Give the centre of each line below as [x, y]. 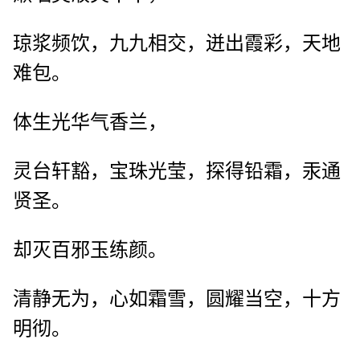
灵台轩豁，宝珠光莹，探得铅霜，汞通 [177, 172]
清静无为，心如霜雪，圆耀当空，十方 [177, 299]
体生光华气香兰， [90, 123]
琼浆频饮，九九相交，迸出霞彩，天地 [177, 44]
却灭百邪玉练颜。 [90, 250]
